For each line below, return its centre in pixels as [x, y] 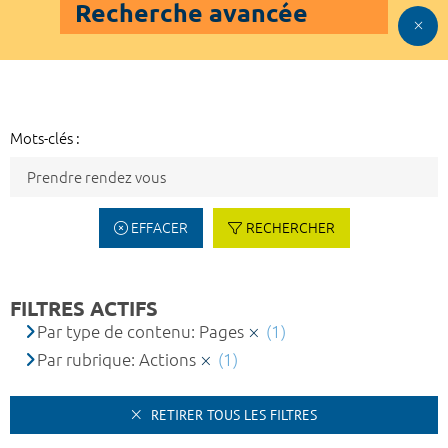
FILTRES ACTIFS [84, 309]
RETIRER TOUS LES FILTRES [232, 415]
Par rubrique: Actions [117, 360]
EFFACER [159, 228]
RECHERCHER [290, 228]
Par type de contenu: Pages [141, 332]
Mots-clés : [45, 139]
